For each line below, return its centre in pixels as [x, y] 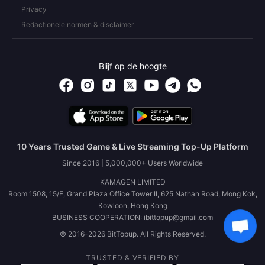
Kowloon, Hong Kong [132, 206]
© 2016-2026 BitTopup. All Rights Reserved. [132, 234]
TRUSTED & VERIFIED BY [132, 258]
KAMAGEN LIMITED [132, 182]
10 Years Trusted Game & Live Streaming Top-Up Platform [132, 146]
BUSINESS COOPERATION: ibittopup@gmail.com [132, 217]
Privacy [34, 9]
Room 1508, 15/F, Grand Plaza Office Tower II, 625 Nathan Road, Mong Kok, [132, 194]
